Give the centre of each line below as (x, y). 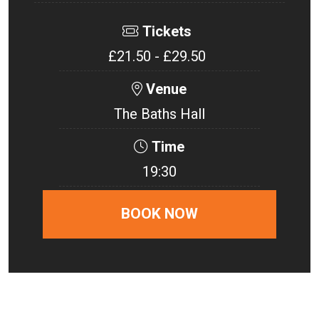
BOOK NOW (159, 214)
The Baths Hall (159, 114)
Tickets (167, 31)
